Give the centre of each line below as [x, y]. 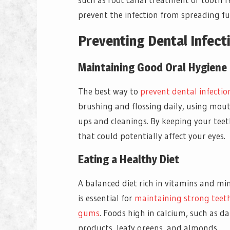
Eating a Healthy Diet [129, 159]
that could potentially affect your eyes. [152, 136]
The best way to [109, 91]
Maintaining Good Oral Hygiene [152, 68]
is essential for [106, 198]
